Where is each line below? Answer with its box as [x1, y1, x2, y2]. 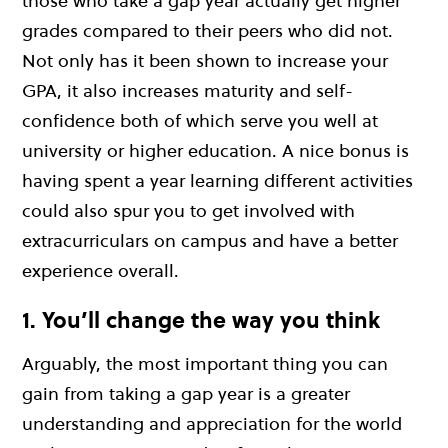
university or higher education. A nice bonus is [22, 138, 409, 164]
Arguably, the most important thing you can [22, 350, 388, 376]
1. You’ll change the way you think [22, 305, 380, 336]
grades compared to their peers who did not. [22, 18, 393, 44]
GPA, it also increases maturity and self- [22, 78, 353, 104]
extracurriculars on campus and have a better [22, 228, 398, 254]
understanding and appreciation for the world [22, 410, 402, 436]
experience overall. [22, 258, 179, 284]
